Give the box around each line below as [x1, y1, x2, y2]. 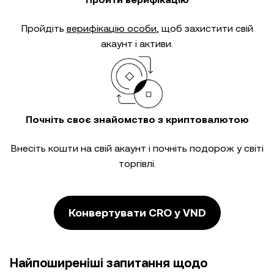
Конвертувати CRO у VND [68, 206, 206, 219]
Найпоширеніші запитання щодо [10, 256, 207, 270]
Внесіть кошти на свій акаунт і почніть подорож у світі [10, 143, 264, 154]
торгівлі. [118, 158, 156, 169]
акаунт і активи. [101, 38, 173, 50]
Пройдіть [21, 23, 67, 34]
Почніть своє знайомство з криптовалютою [25, 114, 249, 125]
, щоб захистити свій [156, 23, 253, 34]
